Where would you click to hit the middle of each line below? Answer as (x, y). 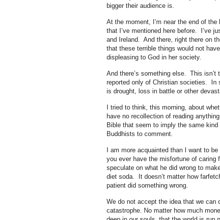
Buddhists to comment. (139, 134)
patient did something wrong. (148, 185)
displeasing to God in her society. (154, 57)
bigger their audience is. (140, 6)
